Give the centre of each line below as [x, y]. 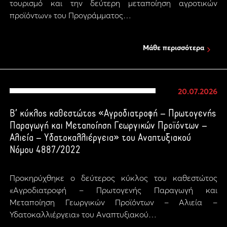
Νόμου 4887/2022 [45, 150]
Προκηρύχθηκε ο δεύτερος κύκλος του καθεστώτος [113, 178]
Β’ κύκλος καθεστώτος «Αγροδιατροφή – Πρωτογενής [113, 114]
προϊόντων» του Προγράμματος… [71, 15]
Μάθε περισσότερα [174, 48]
